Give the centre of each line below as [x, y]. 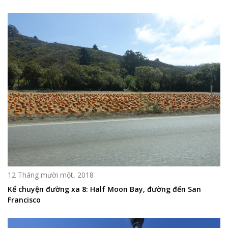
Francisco [24, 199]
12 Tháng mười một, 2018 [51, 175]
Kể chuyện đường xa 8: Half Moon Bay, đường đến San [104, 189]
